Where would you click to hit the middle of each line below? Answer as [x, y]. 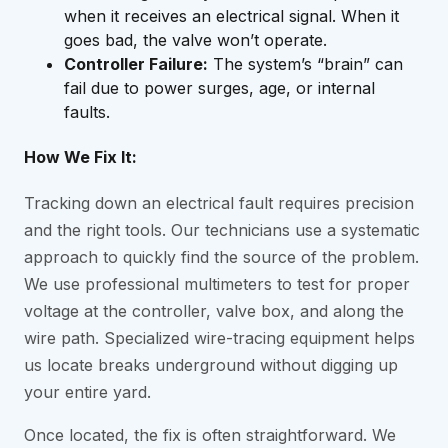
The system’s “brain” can [305, 63]
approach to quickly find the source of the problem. [221, 257]
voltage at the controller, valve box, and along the [214, 311]
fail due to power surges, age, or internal [219, 87]
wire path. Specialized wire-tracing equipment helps [219, 338]
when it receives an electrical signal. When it [231, 15]
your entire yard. [87, 392]
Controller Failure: [136, 63]
